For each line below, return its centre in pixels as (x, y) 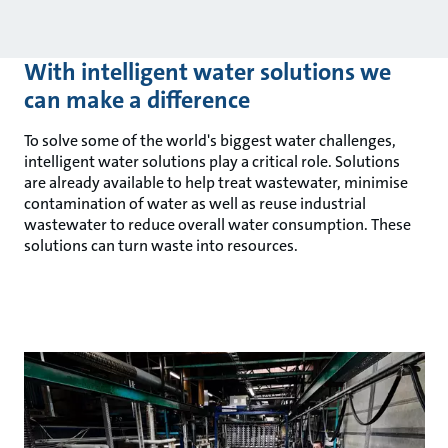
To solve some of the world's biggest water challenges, (210, 140)
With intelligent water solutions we (207, 71)
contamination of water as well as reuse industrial (195, 203)
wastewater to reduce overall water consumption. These (217, 224)
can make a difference (139, 99)
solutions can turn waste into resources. (162, 245)
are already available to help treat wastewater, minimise (216, 182)
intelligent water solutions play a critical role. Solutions (212, 161)
